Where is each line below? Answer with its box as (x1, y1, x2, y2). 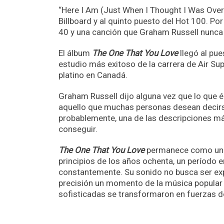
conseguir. (58, 124, 97, 134)
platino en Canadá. (58, 70, 127, 80)
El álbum (58, 48, 92, 58)
